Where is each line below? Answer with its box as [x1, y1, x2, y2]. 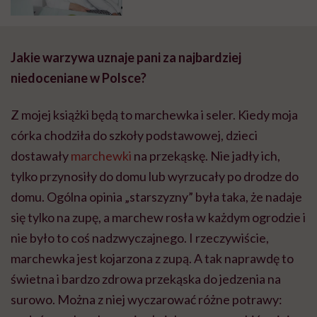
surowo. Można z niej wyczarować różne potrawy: [11, 291, 282, 307]
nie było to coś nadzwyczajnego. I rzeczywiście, [11, 229, 269, 246]
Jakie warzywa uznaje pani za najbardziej [11, 49, 241, 65]
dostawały [11, 147, 71, 163]
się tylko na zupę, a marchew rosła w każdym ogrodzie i [11, 209, 306, 225]
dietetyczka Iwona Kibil [128, 21, 251, 35]
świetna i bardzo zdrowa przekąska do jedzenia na [11, 270, 281, 287]
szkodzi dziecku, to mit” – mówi [128, 8, 292, 23]
